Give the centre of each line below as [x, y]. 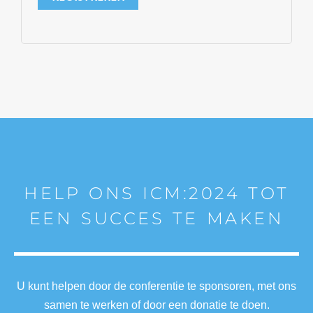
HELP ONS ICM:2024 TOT [156, 194]
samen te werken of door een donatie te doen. [156, 305]
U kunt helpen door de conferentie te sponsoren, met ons [156, 286]
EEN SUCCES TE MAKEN [156, 219]
